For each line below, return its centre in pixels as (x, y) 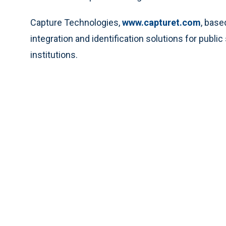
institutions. (54, 55)
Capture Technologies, (76, 22)
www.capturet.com (161, 22)
